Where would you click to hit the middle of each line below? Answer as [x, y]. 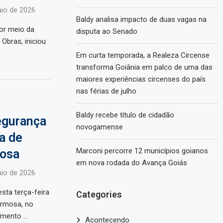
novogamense [100, 127]
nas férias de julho [107, 91]
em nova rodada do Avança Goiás [132, 163]
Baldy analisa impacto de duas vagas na [142, 20]
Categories [99, 195]
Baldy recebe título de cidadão [125, 115]
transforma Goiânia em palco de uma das [145, 67]
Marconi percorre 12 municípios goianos [142, 151]
